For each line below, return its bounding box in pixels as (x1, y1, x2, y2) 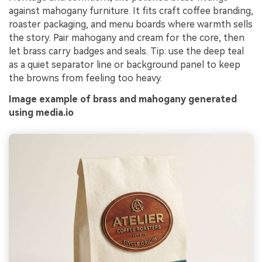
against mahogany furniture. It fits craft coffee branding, (9, 5, 253, 17)
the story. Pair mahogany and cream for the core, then (9, 32, 244, 44)
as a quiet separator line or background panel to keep (9, 59, 240, 71)
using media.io (9, 106, 74, 118)
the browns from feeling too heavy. (9, 73, 162, 84)
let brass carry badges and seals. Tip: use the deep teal (9, 46, 244, 57)
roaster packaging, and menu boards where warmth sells (9, 19, 253, 30)
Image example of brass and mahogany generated (9, 93, 237, 105)
